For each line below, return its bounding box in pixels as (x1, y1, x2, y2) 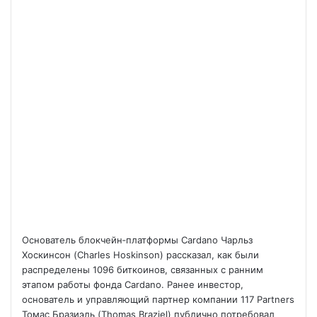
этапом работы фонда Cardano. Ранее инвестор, (22, 279, 243, 290)
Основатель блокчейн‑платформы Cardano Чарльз (22, 234, 253, 246)
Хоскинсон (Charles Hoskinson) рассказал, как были (22, 249, 259, 260)
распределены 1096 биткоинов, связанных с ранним (22, 264, 263, 275)
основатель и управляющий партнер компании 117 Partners (22, 294, 294, 305)
